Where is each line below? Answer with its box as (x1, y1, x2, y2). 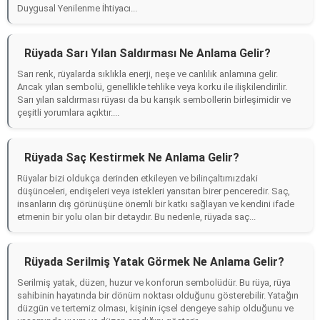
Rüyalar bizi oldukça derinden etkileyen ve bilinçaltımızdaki (17, 173, 258, 184)
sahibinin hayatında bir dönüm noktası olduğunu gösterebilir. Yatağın (17, 290, 299, 301)
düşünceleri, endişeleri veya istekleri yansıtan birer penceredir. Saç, (17, 186, 290, 196)
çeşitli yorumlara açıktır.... (17, 107, 119, 118)
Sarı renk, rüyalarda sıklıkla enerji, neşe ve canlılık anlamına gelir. (17, 69, 278, 79)
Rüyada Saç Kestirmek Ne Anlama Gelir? (24, 151, 239, 164)
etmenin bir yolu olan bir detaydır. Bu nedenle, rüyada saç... (17, 211, 256, 222)
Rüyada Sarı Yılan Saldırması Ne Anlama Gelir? (24, 46, 271, 60)
